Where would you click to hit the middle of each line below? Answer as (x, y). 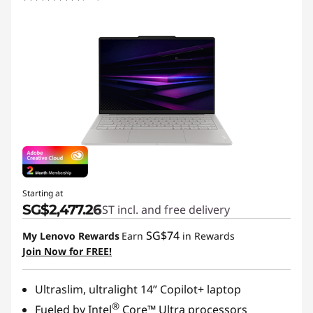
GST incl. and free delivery (162, 209)
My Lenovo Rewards (71, 235)
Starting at (43, 193)
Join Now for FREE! (67, 251)
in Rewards (207, 235)
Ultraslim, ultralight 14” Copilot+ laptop (138, 289)
